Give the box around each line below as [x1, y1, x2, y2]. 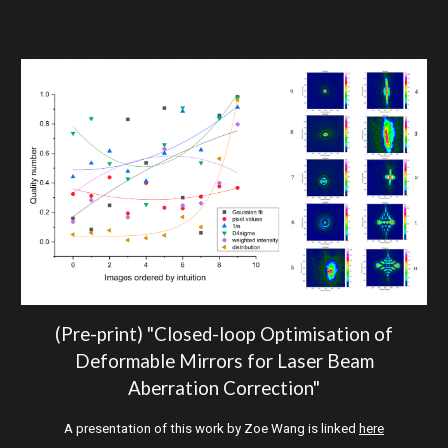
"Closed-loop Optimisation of [143, 322, 393, 345]
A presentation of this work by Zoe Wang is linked [64, 420, 359, 436]
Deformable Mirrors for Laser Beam [74, 349, 374, 372]
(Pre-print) [55, 322, 143, 345]
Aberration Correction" [128, 376, 320, 399]
